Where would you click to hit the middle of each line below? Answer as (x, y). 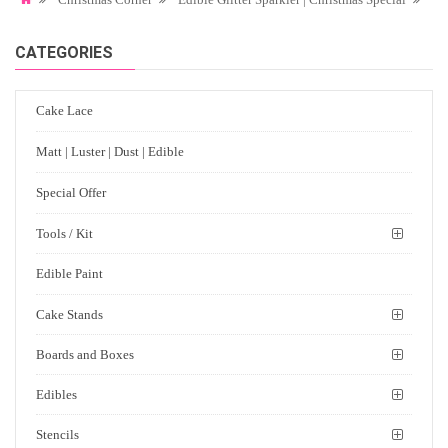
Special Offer (71, 192)
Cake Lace (64, 110)
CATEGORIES (64, 52)
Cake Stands (69, 314)
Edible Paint (69, 273)
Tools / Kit (64, 233)
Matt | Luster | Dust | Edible (110, 151)
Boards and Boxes (85, 354)
